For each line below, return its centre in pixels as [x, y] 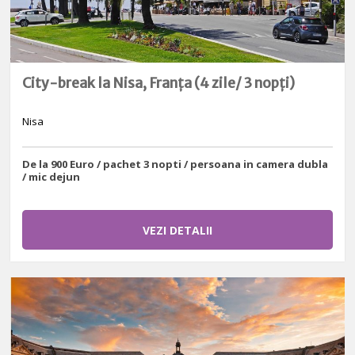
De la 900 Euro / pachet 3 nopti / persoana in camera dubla [176, 164]
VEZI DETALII [177, 230]
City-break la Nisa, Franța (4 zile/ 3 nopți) [159, 83]
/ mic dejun [52, 177]
